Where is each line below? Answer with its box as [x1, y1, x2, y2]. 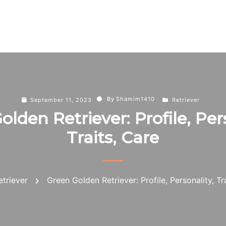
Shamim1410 [116, 95, 155, 102]
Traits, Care [67, 128, 159, 147]
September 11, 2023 [30, 96, 92, 103]
